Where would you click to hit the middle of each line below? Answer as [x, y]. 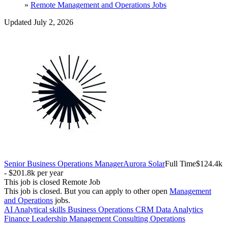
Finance [18, 218]
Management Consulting [110, 218]
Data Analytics [179, 209]
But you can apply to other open [117, 191]
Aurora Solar [144, 163]
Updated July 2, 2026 [39, 22]
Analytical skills [41, 209]
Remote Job [81, 182]
